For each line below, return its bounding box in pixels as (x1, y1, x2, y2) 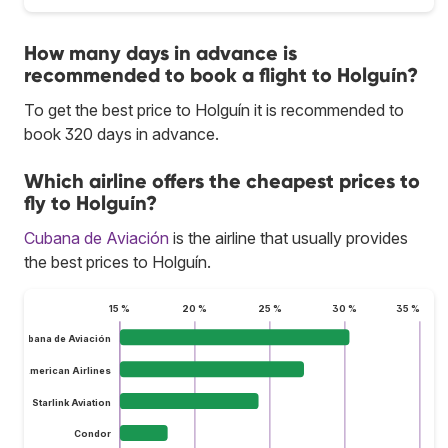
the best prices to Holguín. (24, 251, 211, 272)
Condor (73, 428, 111, 440)
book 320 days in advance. (24, 123, 219, 144)
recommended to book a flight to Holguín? (24, 62, 418, 87)
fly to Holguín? (24, 190, 157, 215)
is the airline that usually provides (169, 227, 408, 248)
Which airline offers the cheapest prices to (24, 168, 420, 193)
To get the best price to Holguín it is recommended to (24, 99, 404, 120)
